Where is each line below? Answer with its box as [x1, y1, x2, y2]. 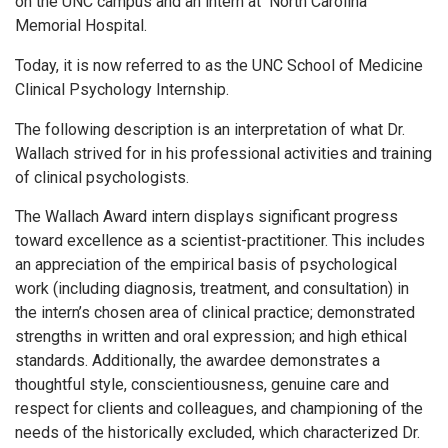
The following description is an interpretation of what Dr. [15, 119, 405, 139]
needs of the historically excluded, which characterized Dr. [15, 423, 420, 443]
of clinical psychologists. [15, 167, 189, 187]
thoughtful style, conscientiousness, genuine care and [15, 375, 389, 395]
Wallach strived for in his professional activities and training [15, 143, 432, 163]
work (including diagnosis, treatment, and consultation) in [15, 279, 409, 299]
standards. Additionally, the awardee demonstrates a [15, 351, 380, 371]
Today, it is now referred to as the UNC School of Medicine [15, 55, 423, 75]
